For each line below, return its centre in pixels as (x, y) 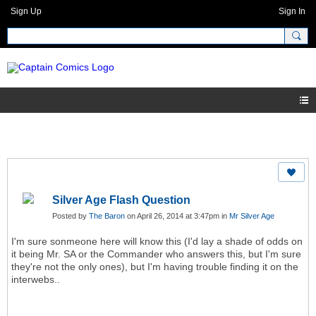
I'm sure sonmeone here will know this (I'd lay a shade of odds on (157, 242)
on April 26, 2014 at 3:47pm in (177, 216)
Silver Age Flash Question (121, 200)
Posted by (71, 216)
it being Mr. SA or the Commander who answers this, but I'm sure (156, 254)
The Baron (107, 216)
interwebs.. (36, 280)
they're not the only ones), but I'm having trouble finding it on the (155, 267)
